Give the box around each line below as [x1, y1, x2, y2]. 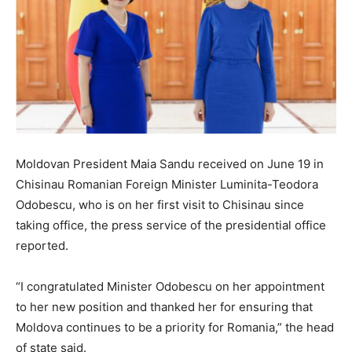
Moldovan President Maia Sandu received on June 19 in [16, 156, 324, 172]
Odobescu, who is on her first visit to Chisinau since [16, 197, 304, 213]
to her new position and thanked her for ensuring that [16, 299, 313, 315]
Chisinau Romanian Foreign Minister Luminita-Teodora [16, 177, 318, 192]
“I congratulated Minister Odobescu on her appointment [16, 279, 324, 295]
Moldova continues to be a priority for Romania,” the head [16, 320, 334, 335]
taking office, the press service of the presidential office [16, 218, 326, 233]
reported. [16, 238, 68, 254]
